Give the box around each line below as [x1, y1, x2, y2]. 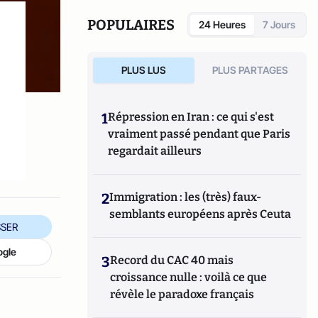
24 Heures [199, 18, 246, 31]
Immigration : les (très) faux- [109, 190, 262, 204]
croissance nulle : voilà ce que [110, 270, 268, 284]
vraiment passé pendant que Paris [108, 127, 291, 141]
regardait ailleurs [108, 144, 202, 158]
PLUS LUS [121, 64, 166, 76]
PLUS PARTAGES [212, 64, 289, 76]
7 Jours [263, 18, 295, 31]
